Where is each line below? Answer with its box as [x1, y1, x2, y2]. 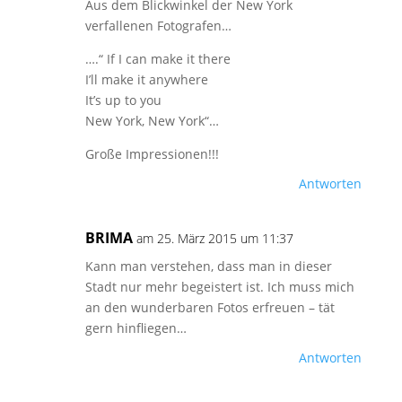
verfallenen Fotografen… [84, 17, 232, 34]
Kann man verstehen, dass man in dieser [84, 258, 332, 275]
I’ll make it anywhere [84, 71, 208, 88]
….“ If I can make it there [84, 50, 231, 67]
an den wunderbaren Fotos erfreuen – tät [84, 299, 335, 316]
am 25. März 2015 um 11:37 [135, 230, 293, 247]
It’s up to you [84, 92, 162, 109]
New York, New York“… [84, 112, 219, 129]
